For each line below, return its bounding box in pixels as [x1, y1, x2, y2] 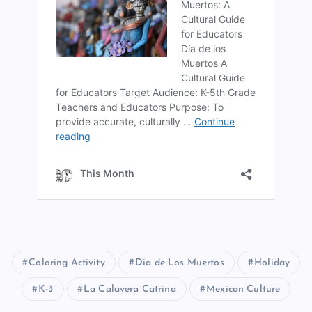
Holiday [254, 257, 290, 268]
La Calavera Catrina [84, 283, 176, 295]
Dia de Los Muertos [135, 257, 224, 268]
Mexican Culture [206, 283, 281, 295]
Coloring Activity [29, 257, 105, 268]
